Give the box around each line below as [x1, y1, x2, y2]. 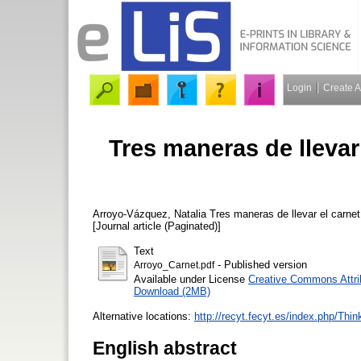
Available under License [134, 272, 248, 285]
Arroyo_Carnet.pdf [134, 259, 214, 270]
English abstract [93, 337, 237, 359]
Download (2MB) [134, 284, 210, 297]
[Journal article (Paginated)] [93, 219, 221, 232]
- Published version [214, 258, 307, 271]
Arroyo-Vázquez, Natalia [93, 207, 206, 220]
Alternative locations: [93, 309, 194, 322]
